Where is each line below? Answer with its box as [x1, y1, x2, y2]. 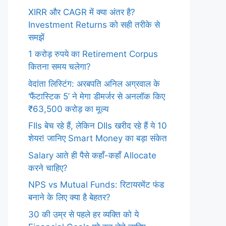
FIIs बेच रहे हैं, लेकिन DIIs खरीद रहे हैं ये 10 [28, 121, 167, 131]
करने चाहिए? [28, 162, 68, 173]
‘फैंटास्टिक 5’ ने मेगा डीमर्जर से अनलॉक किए [28, 91, 165, 101]
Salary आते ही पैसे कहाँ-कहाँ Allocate [28, 150, 156, 160]
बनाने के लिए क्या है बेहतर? [28, 192, 110, 202]
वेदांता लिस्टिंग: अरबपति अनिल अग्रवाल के [28, 78, 160, 89]
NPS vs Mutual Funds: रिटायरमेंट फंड [28, 180, 164, 190]
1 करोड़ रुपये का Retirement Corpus [28, 49, 158, 59]
